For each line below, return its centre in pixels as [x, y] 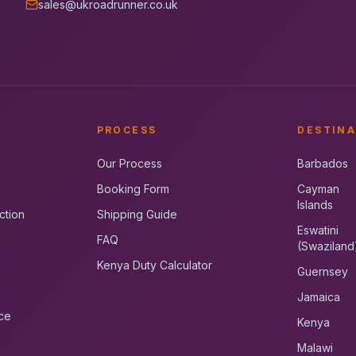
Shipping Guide [137, 214]
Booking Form [133, 189]
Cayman [319, 189]
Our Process [129, 163]
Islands [315, 205]
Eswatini [318, 230]
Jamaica [319, 297]
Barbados [323, 163]
